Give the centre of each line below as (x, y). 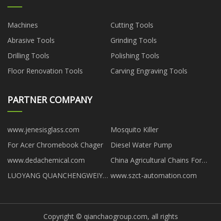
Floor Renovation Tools (45, 71)
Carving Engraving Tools (149, 71)
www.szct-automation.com (154, 175)
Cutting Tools (132, 25)
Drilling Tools (28, 55)
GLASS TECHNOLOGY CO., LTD (58, 186)
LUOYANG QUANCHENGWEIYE (57, 175)
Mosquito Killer (134, 129)
